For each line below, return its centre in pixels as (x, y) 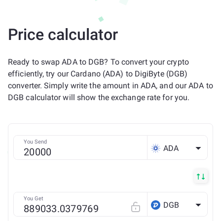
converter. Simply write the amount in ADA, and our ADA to (110, 86)
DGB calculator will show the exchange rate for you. (99, 97)
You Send (35, 142)
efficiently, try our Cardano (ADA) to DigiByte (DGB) (98, 74)
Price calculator (63, 35)
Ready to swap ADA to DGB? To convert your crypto (98, 62)
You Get (34, 199)
